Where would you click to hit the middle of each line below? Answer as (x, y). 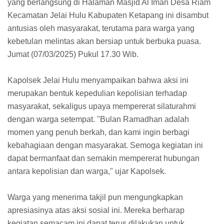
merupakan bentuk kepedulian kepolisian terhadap (97, 93)
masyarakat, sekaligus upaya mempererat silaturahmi (102, 106)
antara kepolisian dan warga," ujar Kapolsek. (87, 171)
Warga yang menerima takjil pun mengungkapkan (95, 197)
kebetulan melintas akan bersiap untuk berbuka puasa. (104, 41)
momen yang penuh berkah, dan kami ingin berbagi (98, 132)
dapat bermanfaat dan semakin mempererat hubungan (103, 158)
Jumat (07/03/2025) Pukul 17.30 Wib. (73, 54)
